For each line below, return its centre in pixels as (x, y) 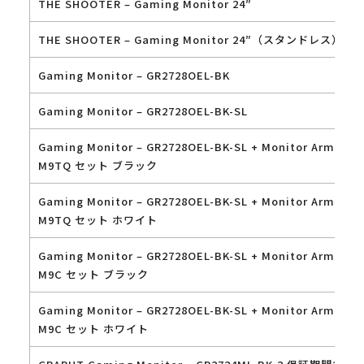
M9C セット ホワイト (93, 328)
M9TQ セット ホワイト (97, 219)
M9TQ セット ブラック (97, 165)
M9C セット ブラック (93, 274)
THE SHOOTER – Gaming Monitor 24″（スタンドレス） (190, 39)
